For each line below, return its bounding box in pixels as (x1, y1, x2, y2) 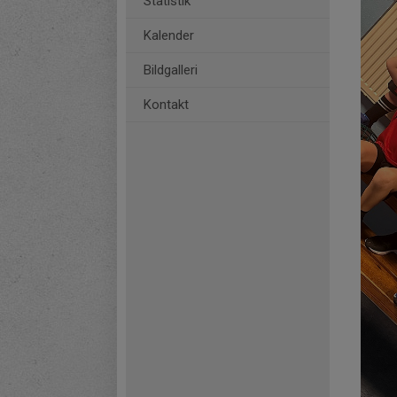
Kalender (144, 27, 194, 43)
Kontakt (144, 97, 189, 113)
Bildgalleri (144, 62, 198, 78)
